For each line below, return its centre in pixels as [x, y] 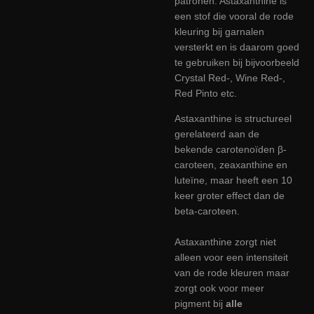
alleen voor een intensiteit [231, 257]
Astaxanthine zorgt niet [225, 241]
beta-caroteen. [207, 211]
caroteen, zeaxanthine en [231, 164]
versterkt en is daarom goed [237, 47]
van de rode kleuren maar [232, 272]
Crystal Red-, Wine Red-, [230, 77]
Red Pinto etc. [206, 93]
